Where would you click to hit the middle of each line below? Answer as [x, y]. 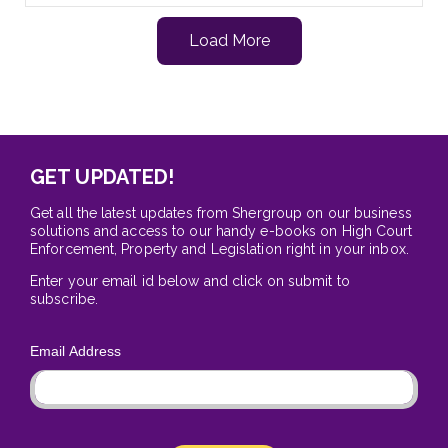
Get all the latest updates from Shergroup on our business [221, 212]
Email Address [76, 350]
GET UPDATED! [102, 176]
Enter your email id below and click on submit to [190, 280]
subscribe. [64, 298]
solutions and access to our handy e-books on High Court [221, 230]
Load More [229, 40]
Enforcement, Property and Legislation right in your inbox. [219, 248]
